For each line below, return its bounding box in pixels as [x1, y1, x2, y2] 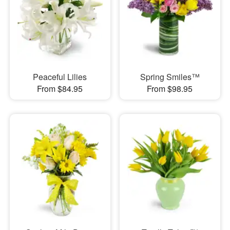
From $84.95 [37, 83, 83, 95]
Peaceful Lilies [33, 71, 87, 83]
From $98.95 [147, 83, 193, 95]
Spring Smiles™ [140, 71, 200, 83]
